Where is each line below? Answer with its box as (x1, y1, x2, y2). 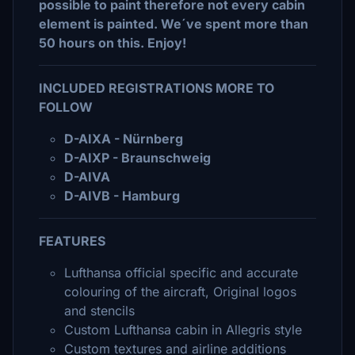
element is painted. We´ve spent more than (39, 16, 308, 32)
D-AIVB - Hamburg (64, 188, 180, 204)
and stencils (64, 303, 135, 319)
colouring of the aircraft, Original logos (64, 284, 296, 300)
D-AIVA (64, 169, 110, 185)
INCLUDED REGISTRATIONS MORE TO (39, 80, 274, 96)
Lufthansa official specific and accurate (64, 265, 298, 281)
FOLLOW (39, 99, 93, 115)
